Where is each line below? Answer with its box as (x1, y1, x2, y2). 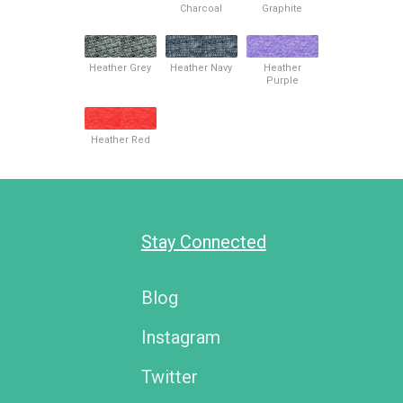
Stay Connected (140, 230, 266, 253)
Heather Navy (170, 61, 233, 74)
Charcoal (180, 2, 223, 14)
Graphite (262, 2, 303, 14)
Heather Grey (89, 61, 152, 74)
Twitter (140, 365, 198, 388)
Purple (265, 74, 299, 86)
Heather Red (90, 133, 150, 146)
